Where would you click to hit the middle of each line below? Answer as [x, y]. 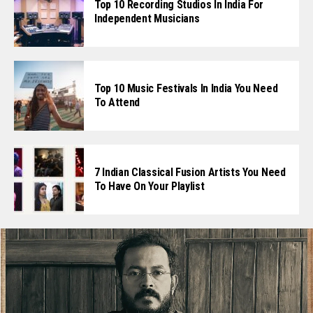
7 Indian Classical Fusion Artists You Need [190, 172]
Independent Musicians [147, 18]
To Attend [117, 102]
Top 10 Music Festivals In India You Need [186, 88]
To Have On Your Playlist [150, 186]
